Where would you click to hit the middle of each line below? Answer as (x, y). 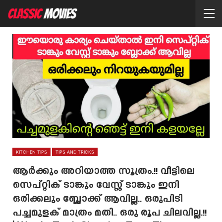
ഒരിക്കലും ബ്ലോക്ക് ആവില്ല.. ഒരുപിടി (97, 199)
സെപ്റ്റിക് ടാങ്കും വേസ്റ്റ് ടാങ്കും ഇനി (96, 185)
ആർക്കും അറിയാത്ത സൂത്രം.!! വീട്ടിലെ (103, 171)
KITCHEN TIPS (31, 152)
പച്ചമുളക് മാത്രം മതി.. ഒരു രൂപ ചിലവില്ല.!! (110, 213)
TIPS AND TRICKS (75, 152)
